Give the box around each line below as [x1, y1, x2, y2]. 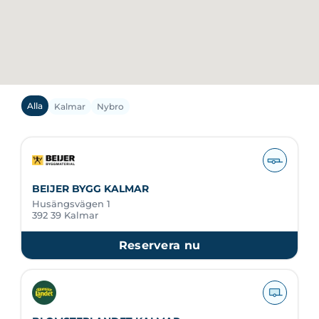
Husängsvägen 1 [32, 198, 110, 209]
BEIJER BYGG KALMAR [32, 182, 149, 195]
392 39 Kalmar [32, 209, 98, 221]
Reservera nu [118, 239, 201, 252]
